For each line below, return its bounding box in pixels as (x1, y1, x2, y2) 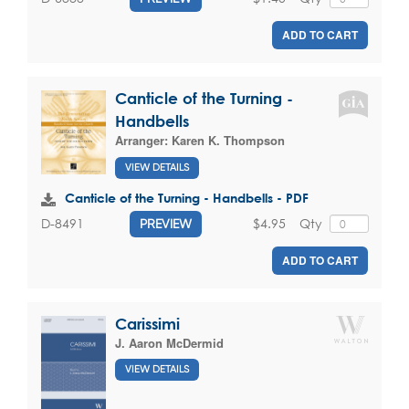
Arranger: (115, 131, 172, 149)
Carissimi (115, 314, 180, 332)
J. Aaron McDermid (115, 333, 224, 351)
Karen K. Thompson (172, 131, 285, 149)
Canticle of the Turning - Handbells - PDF (65, 189, 309, 205)
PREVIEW (140, 215, 192, 231)
